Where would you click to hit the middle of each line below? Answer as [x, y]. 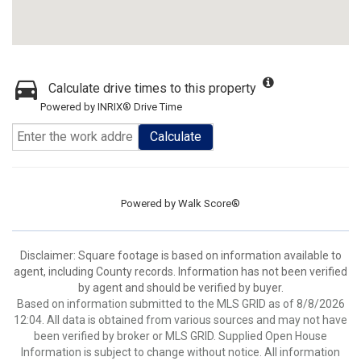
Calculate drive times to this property [152, 88]
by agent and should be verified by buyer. [180, 288]
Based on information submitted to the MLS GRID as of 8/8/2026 [180, 304]
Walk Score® [209, 203]
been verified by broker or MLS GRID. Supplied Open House [180, 336]
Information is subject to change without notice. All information [180, 352]
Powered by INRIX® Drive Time [111, 107]
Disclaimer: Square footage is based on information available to [180, 255]
